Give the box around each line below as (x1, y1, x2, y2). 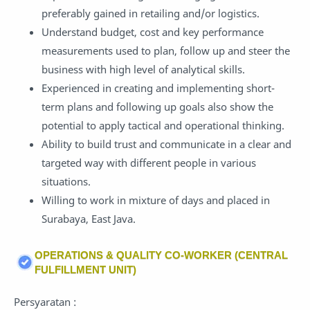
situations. (42, 174, 91, 188)
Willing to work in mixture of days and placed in (42, 192, 270, 207)
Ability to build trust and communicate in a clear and (42, 136, 291, 151)
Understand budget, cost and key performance (42, 24, 264, 39)
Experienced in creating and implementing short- (42, 80, 275, 95)
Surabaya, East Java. (42, 211, 136, 226)
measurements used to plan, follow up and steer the (42, 43, 290, 57)
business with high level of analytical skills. (42, 62, 245, 76)
